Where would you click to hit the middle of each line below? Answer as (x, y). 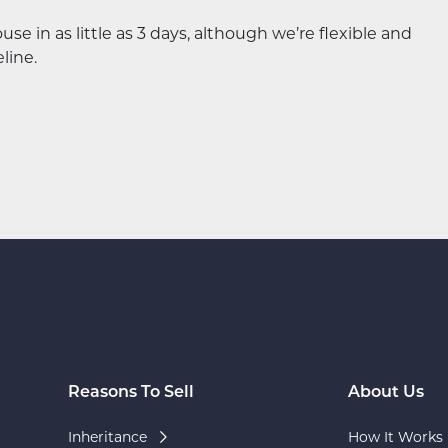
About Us (385, 392)
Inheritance (107, 436)
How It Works (395, 436)
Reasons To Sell (131, 392)
